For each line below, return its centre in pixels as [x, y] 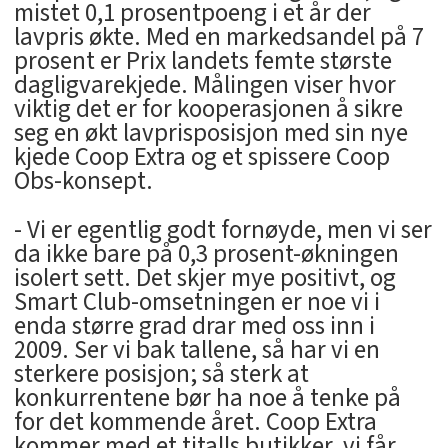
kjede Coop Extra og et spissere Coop [201, 157]
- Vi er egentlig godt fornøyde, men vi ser [222, 230]
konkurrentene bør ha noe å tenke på [207, 398]
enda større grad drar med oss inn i [194, 326]
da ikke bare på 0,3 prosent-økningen [206, 254]
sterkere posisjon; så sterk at [161, 374]
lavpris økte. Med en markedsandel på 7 [218, 37]
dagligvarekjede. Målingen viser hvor [204, 85]
